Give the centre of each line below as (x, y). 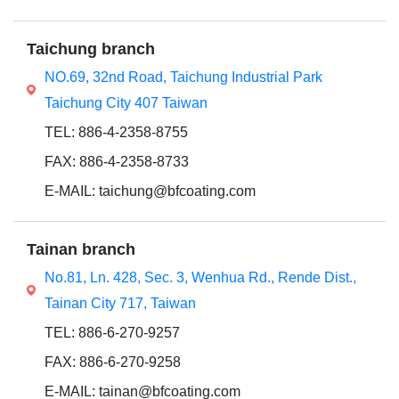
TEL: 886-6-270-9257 (112, 333)
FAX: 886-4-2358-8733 (117, 162)
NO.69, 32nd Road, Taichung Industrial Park (183, 77)
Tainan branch (81, 249)
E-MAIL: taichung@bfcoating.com (150, 191)
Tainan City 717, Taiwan (120, 303)
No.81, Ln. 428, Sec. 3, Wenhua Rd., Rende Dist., (200, 277)
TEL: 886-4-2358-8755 (116, 132)
